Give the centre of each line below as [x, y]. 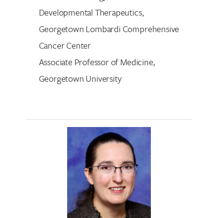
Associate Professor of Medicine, [97, 62]
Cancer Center [65, 45]
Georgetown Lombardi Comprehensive [109, 28]
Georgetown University [80, 78]
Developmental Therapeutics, [91, 12]
